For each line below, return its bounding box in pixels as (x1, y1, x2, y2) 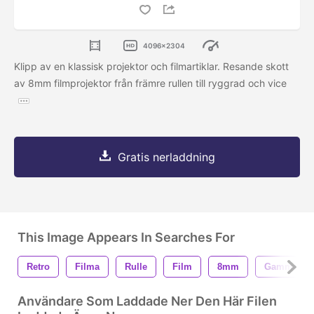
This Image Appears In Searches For (18, 230, 235, 245)
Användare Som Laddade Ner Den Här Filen (18, 294, 277, 309)
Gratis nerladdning (117, 150, 215, 165)
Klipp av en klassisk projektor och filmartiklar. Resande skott (14, 60, 289, 73)
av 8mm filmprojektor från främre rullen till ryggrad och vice (14, 77, 287, 90)
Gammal (264, 261, 301, 273)
